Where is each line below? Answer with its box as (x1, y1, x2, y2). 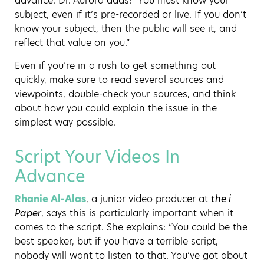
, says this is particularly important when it (41, 206, 233, 220)
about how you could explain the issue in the (15, 101, 217, 115)
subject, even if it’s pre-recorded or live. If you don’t (15, 7, 246, 21)
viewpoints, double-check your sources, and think (15, 87, 236, 101)
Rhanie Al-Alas (15, 192, 86, 206)
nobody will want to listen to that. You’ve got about (15, 248, 247, 262)
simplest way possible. (15, 115, 115, 129)
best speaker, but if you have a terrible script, (15, 234, 218, 248)
